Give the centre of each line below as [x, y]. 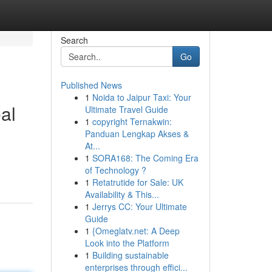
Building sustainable [130, 255]
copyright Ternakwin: [132, 121]
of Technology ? [115, 170]
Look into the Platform [127, 243]
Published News [91, 85]
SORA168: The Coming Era [145, 158]
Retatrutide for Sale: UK [138, 182]
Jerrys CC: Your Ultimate [139, 206]
